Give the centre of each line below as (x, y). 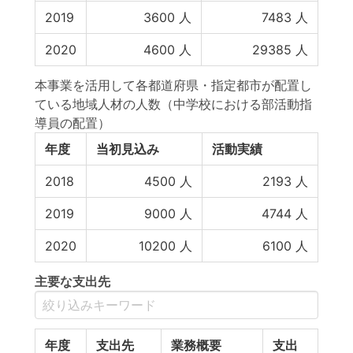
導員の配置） (72, 123)
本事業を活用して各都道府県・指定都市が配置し (173, 85)
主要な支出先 (72, 281)
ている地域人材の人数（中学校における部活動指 (173, 104)
